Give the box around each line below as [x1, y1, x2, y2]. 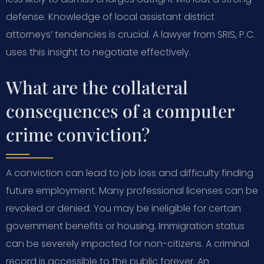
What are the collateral [6, 75, 188, 99]
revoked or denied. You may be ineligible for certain [6, 201, 241, 215]
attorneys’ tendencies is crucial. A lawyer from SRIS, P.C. [6, 27, 255, 41]
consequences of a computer [6, 98, 235, 123]
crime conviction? [6, 122, 150, 146]
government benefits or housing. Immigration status [6, 219, 245, 233]
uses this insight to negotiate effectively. [6, 45, 191, 59]
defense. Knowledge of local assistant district [6, 9, 214, 24]
